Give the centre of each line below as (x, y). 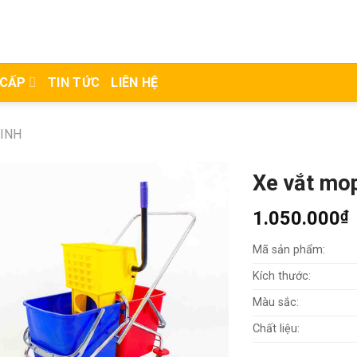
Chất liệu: (277, 328)
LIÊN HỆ (135, 82)
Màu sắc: (276, 302)
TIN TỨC (74, 82)
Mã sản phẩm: (289, 249)
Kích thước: (282, 276)
